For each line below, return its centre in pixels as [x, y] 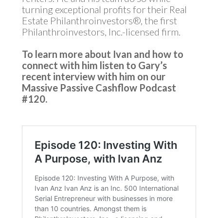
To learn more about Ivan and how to [102, 54]
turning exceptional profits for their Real [104, 9]
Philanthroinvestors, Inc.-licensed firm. [101, 32]
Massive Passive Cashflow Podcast [99, 88]
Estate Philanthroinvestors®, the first [99, 20]
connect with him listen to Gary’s [94, 65]
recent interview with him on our [93, 76]
